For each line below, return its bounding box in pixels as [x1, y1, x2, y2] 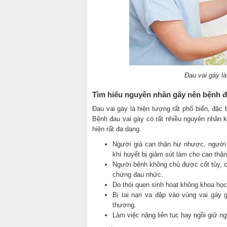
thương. [112, 201, 136, 209]
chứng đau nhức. [112, 171, 163, 179]
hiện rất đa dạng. [92, 125, 141, 133]
